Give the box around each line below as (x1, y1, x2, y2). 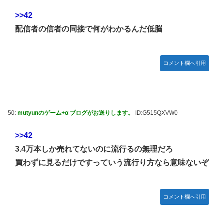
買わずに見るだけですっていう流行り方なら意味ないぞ (15, 158, 209, 167)
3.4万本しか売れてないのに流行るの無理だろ (15, 144, 173, 153)
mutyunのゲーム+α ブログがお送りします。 (17, 109, 134, 117)
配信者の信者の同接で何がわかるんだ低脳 (15, 24, 162, 33)
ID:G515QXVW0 (134, 109, 178, 117)
